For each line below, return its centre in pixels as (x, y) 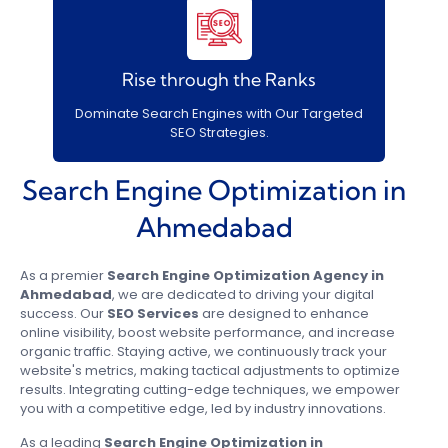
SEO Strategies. (219, 132)
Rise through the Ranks (219, 79)
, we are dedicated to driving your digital (243, 294)
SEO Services (151, 313)
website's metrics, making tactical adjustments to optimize (210, 370)
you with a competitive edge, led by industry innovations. (203, 408)
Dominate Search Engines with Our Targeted (219, 113)
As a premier (63, 275)
